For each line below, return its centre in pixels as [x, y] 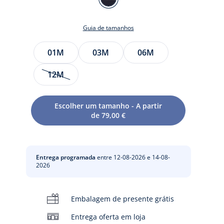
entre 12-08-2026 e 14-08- [132, 157]
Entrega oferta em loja [108, 216]
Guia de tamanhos [110, 28]
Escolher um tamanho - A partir [108, 106]
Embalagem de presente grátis [122, 198]
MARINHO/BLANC [133, 11]
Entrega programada [65, 157]
